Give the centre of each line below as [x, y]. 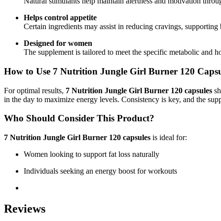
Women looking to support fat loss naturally [92, 154]
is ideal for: [169, 138]
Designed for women [58, 43]
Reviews [25, 208]
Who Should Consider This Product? [79, 118]
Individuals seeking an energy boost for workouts [100, 171]
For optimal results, [35, 90]
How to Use [28, 71]
